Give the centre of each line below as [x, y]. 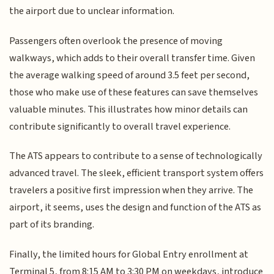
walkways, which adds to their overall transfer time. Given [132, 58]
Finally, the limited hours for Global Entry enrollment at [129, 254]
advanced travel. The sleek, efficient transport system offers [137, 173]
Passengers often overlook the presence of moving [116, 41]
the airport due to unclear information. [92, 11]
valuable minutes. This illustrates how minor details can [129, 109]
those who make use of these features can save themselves [134, 92]
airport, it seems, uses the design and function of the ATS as [135, 208]
